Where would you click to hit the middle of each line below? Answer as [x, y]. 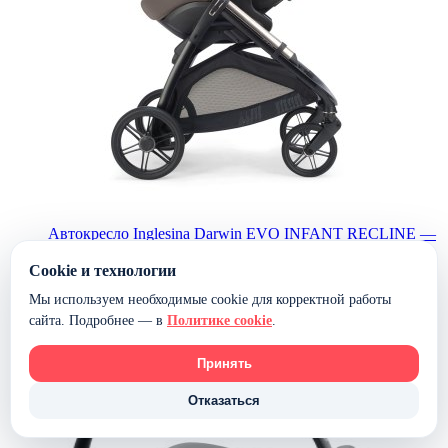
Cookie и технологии [102, 270]
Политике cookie [219, 320]
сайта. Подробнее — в [98, 320]
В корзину [86, 329]
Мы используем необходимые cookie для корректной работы [210, 299]
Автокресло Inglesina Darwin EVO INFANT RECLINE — [242, 233]
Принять [224, 363]
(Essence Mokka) [103, 251]
